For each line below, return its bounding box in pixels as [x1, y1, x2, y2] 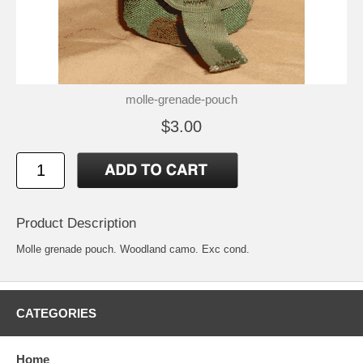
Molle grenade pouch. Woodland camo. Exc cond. [16, 242, 250, 255]
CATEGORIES [16, 305, 96, 320]
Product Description [16, 215, 136, 231]
